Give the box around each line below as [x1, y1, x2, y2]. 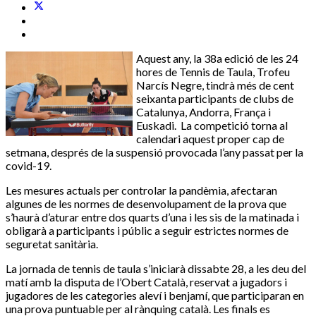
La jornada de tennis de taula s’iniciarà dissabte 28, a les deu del [6, 262, 306, 276]
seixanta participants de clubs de [136, 92, 293, 106]
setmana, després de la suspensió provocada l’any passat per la [6, 145, 303, 159]
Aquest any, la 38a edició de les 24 [136, 51, 298, 66]
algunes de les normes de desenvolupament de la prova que [6, 197, 286, 211]
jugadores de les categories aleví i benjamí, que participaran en [6, 288, 304, 303]
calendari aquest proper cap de [136, 132, 284, 146]
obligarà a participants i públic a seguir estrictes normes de [6, 224, 288, 238]
